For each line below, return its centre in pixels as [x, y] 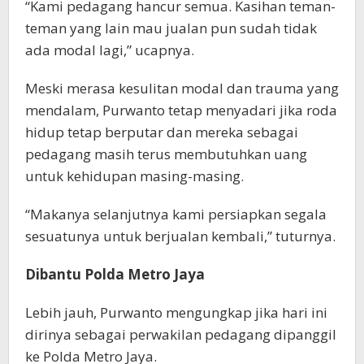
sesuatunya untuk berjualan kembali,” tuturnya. [180, 236]
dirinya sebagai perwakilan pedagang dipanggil [181, 335]
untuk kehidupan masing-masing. [134, 176]
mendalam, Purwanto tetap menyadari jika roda [181, 110]
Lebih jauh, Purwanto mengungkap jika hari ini [176, 313]
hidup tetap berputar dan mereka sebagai [162, 132]
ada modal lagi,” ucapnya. [110, 50]
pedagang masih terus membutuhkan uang [166, 154]
